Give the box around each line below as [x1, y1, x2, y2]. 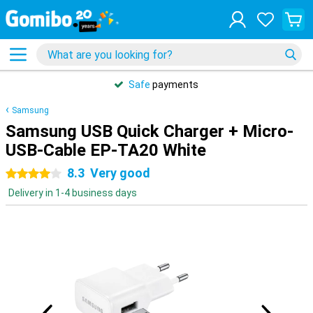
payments [150, 79, 198, 90]
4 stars [34, 168, 66, 180]
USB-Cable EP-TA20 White [6, 140, 206, 160]
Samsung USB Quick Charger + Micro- [6, 122, 293, 141]
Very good [90, 166, 150, 180]
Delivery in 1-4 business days [8, 187, 137, 198]
